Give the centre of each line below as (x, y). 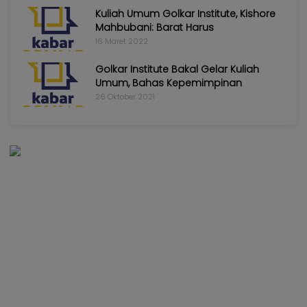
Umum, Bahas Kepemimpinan (169, 83)
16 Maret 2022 (122, 41)
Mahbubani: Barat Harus (155, 28)
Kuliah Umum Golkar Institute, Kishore (185, 14)
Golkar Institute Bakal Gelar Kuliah (177, 70)
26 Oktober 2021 (125, 97)
